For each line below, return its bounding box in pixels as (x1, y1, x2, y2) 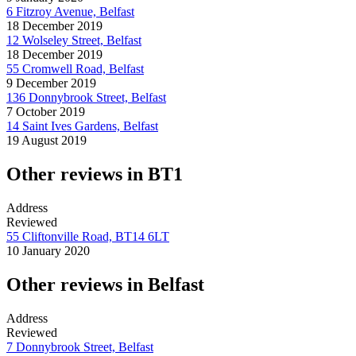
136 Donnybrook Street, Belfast (6, 90, 166, 104)
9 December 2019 (6, 75, 96, 90)
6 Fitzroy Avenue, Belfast (6, 4, 134, 18)
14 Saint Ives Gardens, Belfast (6, 118, 158, 133)
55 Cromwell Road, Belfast (6, 61, 144, 75)
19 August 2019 (6, 133, 87, 147)
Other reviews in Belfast (6, 273, 204, 295)
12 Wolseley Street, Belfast (6, 33, 141, 47)
